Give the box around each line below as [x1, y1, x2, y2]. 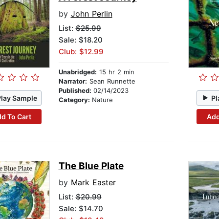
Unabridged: [58, 68, 97, 76]
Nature [91, 96, 113, 104]
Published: [58, 87, 93, 95]
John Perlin [70, 9, 112, 19]
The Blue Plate [58, 160, 124, 172]
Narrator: [58, 77, 87, 86]
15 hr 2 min [96, 68, 134, 76]
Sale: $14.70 [58, 204, 103, 214]
